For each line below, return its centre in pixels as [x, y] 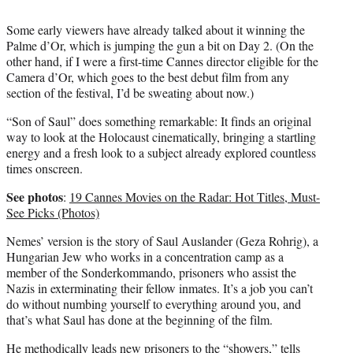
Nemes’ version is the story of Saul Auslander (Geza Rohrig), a [162, 241]
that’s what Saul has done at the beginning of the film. [139, 320]
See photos [35, 197]
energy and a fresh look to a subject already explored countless [161, 153]
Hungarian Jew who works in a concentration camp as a [145, 257]
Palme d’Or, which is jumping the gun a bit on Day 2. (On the [160, 46]
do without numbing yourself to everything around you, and [154, 304]
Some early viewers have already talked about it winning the [156, 30]
